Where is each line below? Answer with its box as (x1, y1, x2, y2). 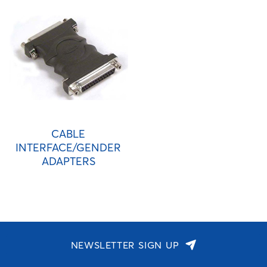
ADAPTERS (41, 154, 95, 168)
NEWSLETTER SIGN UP (70, 239, 179, 251)
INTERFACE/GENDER (15, 141, 121, 154)
